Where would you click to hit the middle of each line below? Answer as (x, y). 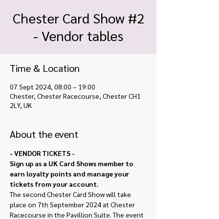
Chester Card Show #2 (78, 18)
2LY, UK (21, 105)
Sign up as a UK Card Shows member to (72, 163)
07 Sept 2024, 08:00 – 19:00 (53, 87)
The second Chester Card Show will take (71, 194)
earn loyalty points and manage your (70, 174)
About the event (44, 134)
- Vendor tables (78, 35)
